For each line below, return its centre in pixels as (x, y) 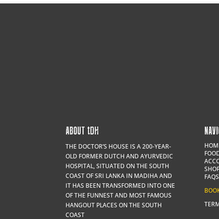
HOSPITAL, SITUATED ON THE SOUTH (118, 166)
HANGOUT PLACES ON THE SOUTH (114, 205)
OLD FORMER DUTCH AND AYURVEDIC (120, 156)
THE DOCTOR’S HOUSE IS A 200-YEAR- (119, 146)
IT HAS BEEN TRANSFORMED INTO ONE (120, 185)
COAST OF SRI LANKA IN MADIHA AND (119, 175)
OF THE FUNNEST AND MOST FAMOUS (119, 195)
